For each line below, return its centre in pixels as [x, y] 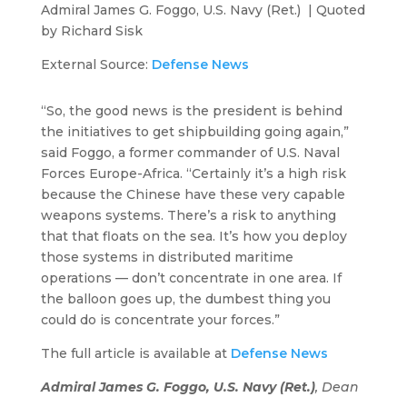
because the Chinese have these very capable [193, 195]
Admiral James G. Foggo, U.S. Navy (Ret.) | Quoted [203, 10]
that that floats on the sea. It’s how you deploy [194, 237]
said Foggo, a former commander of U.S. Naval [190, 153]
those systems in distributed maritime [167, 258]
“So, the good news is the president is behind [191, 111]
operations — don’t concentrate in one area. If [191, 278]
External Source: [96, 65]
